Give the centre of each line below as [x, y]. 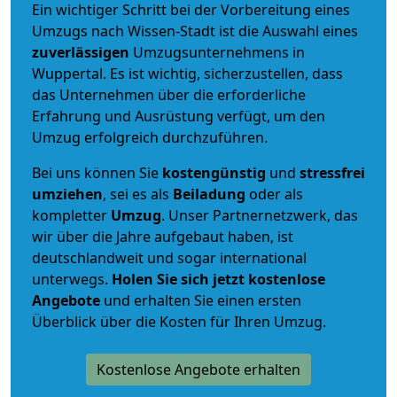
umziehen [67, 194]
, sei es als [138, 194]
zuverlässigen [82, 52]
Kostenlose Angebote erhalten [198, 369]
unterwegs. [72, 279]
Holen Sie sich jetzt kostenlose [218, 279]
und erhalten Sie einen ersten [201, 300]
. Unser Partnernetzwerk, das [260, 215]
